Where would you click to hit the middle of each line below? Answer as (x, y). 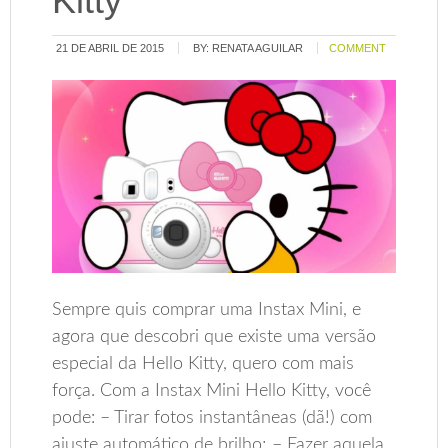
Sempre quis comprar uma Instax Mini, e (207, 310)
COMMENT (358, 48)
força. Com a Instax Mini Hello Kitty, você (212, 391)
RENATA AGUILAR (258, 48)
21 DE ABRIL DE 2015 (110, 48)
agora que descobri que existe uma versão (214, 337)
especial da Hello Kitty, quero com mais (203, 364)
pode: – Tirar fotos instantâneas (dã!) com (212, 418)
